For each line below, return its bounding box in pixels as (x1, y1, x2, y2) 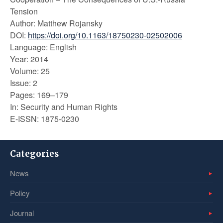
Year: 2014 (10, 53, 48, 65)
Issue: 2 (10, 77, 37, 89)
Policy (10, 188, 30, 198)
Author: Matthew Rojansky (10, 17, 103, 29)
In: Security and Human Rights (10, 101, 117, 112)
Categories (10, 148, 59, 159)
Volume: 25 (10, 65, 50, 77)
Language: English (10, 41, 77, 53)
